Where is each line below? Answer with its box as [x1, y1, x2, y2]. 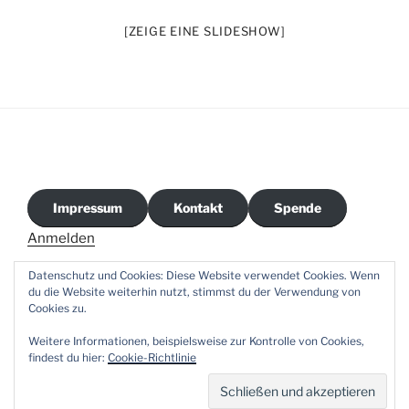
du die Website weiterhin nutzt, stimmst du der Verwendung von [28, 285, 361, 299]
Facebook [91, 320, 160, 338]
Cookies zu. [28, 301, 87, 315]
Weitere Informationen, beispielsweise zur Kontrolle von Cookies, [28, 334, 364, 348]
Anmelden [27, 230, 95, 247]
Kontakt [173, 200, 223, 216]
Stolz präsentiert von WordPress [27, 379, 216, 395]
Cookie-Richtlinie [108, 351, 196, 364]
